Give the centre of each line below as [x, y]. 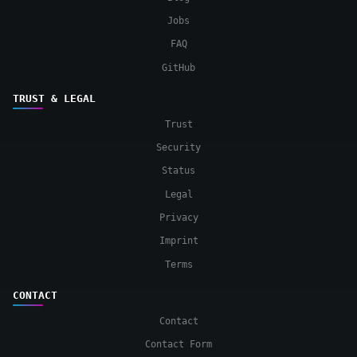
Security [178, 147]
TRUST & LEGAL [54, 99]
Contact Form [178, 344]
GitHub [178, 67]
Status [178, 171]
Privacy [178, 217]
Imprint [178, 241]
